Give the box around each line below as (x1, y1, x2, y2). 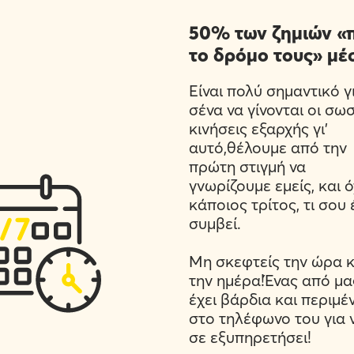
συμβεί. (188, 213, 241, 233)
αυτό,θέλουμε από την (188, 137, 347, 157)
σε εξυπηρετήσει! (188, 327, 311, 347)
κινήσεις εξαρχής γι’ (188, 119, 328, 138)
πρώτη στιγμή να (188, 156, 306, 176)
